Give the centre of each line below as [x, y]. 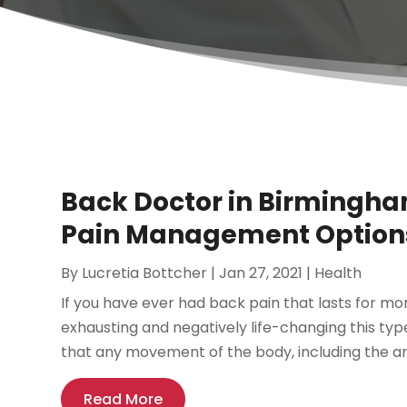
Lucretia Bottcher [145, 273]
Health [338, 273]
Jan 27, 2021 [261, 273]
